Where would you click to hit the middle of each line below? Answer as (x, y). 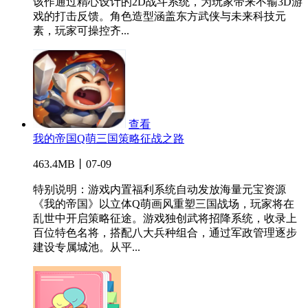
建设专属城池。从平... (87, 247)
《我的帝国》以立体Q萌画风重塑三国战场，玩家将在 (164, 204)
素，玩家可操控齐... (81, 31)
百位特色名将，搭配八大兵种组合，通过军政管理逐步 (165, 233)
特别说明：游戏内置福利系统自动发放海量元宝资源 (159, 190)
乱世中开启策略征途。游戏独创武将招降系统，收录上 (165, 219)
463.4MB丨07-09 (72, 164)
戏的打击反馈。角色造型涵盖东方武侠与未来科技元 (159, 16)
